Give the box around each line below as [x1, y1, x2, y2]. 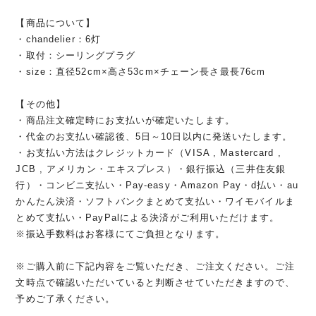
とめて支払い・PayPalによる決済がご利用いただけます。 [16, 212, 279, 224]
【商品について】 [16, 18, 96, 29]
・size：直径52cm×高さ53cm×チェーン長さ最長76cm [16, 66, 266, 78]
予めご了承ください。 [16, 293, 116, 305]
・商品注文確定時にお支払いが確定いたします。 [16, 115, 236, 126]
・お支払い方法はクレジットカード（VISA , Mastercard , [16, 147, 281, 159]
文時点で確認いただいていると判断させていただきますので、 [16, 277, 295, 288]
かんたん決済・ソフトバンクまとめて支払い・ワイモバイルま [16, 196, 295, 207]
